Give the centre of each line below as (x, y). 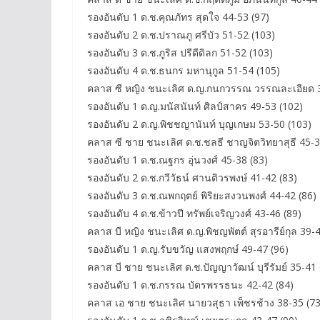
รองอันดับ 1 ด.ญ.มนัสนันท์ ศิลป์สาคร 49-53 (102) (195, 106)
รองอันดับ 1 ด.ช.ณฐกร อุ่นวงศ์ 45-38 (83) (177, 160)
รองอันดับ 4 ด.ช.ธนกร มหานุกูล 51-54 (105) (184, 71)
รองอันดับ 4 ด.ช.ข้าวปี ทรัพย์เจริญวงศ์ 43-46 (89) (194, 214)
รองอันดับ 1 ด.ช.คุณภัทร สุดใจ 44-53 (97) (178, 17)
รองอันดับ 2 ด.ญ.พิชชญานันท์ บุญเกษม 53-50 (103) (199, 124)
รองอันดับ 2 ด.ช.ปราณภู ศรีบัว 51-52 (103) (181, 35)
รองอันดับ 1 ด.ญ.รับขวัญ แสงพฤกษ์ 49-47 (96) (188, 249)
